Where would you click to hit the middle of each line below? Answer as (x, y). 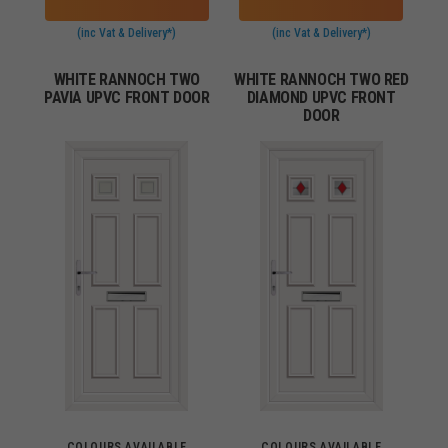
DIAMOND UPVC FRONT (321, 97)
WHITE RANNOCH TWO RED (321, 79)
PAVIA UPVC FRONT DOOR (126, 97)
